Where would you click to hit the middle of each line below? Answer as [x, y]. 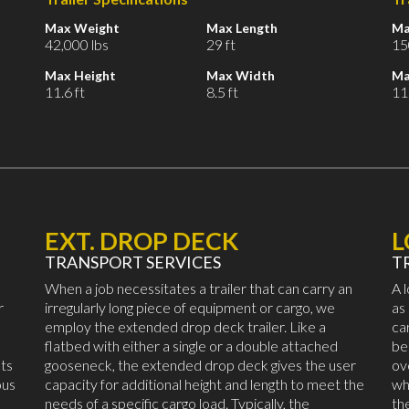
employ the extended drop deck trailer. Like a [185, 327]
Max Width [241, 76]
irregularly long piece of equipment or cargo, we [190, 308]
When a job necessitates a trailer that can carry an [199, 288]
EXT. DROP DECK [142, 241]
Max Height [80, 76]
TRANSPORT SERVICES [133, 262]
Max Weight [82, 28]
